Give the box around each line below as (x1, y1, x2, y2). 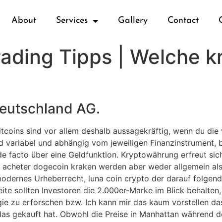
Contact (167, 15, 199, 25)
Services (56, 15, 88, 25)
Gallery (118, 15, 148, 25)
